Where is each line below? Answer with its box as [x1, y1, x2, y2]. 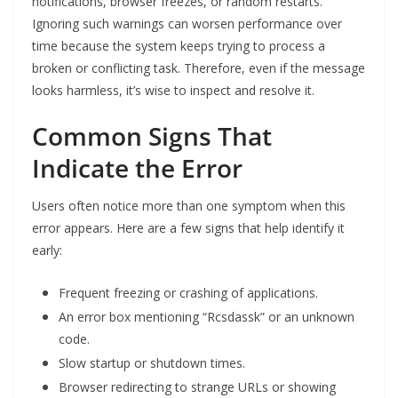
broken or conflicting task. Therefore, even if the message [32, 60, 365, 77]
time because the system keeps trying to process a [32, 37, 325, 55]
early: [32, 242, 62, 259]
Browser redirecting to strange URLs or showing [59, 378, 336, 396]
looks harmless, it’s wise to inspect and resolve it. [32, 82, 314, 99]
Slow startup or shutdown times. [59, 354, 245, 372]
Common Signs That [32, 119, 272, 154]
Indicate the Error [32, 151, 243, 186]
